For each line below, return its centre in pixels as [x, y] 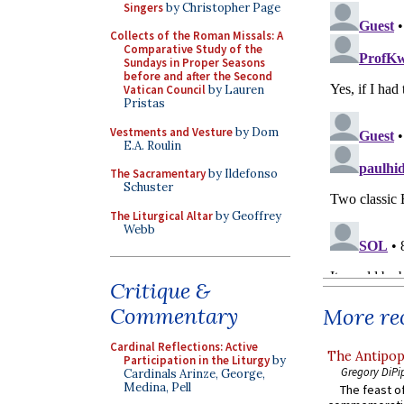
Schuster [148, 187]
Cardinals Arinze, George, [194, 374]
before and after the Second [198, 76]
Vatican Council [165, 90]
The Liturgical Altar [161, 216]
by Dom [256, 132]
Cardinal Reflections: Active [184, 347]
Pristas [144, 103]
